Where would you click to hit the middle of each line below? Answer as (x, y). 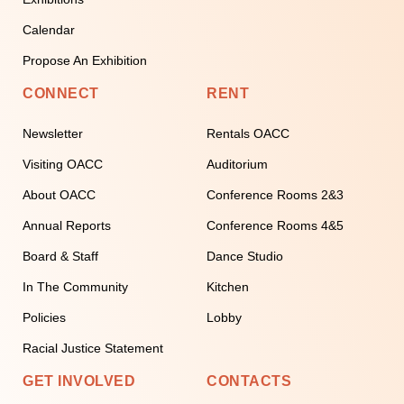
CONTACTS (249, 381)
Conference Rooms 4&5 (275, 225)
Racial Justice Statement (93, 348)
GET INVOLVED (79, 381)
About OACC (59, 194)
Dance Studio (245, 256)
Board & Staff (60, 256)
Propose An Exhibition (85, 60)
